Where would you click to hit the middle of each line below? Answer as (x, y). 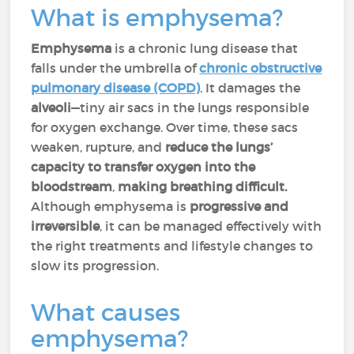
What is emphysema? (157, 18)
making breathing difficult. (203, 186)
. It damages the (250, 88)
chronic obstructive (261, 68)
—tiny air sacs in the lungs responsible (190, 107)
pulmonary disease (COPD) (116, 88)
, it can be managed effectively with (211, 226)
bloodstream (72, 186)
